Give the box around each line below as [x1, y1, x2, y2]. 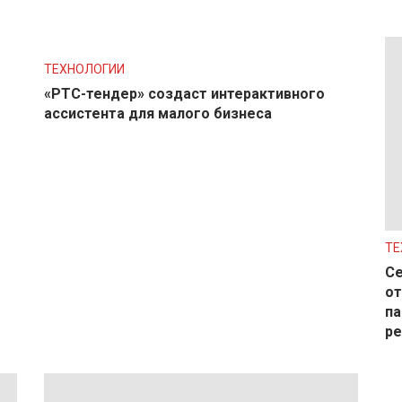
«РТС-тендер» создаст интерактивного [44, 84, 325, 102]
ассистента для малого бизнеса [44, 104, 272, 122]
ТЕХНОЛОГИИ [44, 61, 125, 76]
